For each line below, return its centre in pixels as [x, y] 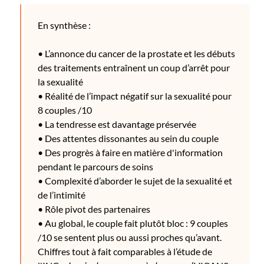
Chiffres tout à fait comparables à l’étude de [125, 251]
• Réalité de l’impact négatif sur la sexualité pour [135, 96]
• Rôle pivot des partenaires [94, 209]
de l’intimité [62, 195]
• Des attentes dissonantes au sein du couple [128, 138]
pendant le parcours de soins [95, 166]
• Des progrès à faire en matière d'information [130, 152]
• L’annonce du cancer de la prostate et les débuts [136, 53]
